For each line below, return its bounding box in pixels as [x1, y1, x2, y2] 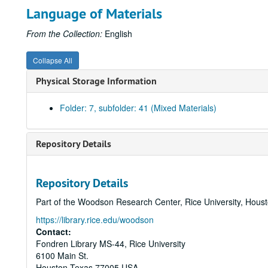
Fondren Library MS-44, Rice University [36, 237, 185, 249]
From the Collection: [26, 28, 102, 39]
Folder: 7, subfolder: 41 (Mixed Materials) [60, 102, 217, 114]
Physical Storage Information [36, 75, 157, 87]
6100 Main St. [36, 249, 89, 261]
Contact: [36, 226, 71, 237]
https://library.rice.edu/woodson [36, 214, 154, 226]
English [102, 28, 132, 39]
